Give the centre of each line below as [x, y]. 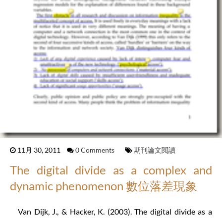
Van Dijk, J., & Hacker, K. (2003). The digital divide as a [115, 212]
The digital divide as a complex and [111, 170]
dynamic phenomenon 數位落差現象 [104, 186]
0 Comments [96, 150]
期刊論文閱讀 [155, 150]
